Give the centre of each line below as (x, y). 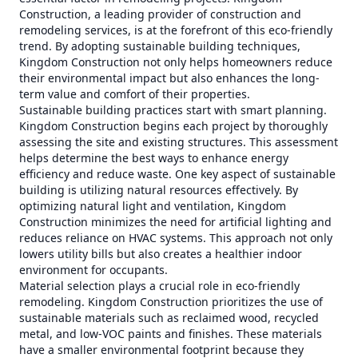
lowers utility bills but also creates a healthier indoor (161, 254)
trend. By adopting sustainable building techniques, (160, 46)
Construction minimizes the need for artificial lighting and (175, 222)
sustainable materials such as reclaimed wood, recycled (169, 318)
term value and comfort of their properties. (135, 94)
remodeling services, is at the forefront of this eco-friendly (176, 30)
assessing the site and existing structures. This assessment (179, 142)
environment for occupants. (93, 270)
